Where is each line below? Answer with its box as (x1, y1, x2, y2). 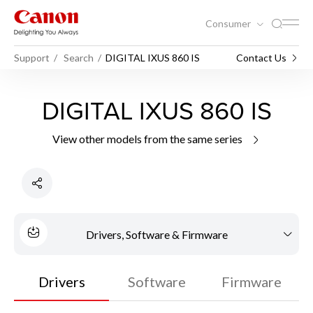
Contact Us (236, 51, 286, 64)
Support (14, 51, 50, 64)
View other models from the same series (52, 132, 245, 146)
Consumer (205, 17, 253, 29)
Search (64, 51, 94, 64)
